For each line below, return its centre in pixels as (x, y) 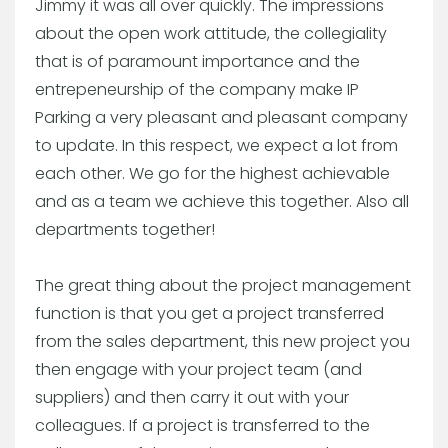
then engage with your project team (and (198, 369)
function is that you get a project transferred (209, 313)
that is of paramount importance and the (197, 61)
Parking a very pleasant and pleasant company (221, 117)
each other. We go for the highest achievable (212, 173)
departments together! (125, 229)
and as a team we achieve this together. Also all (222, 201)
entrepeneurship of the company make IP (197, 89)
